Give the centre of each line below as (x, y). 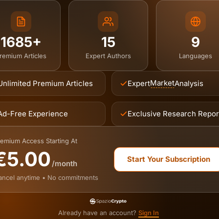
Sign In (148, 213)
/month (64, 164)
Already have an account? (98, 213)
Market (162, 83)
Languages (196, 56)
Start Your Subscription (168, 159)
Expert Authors (108, 56)
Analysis (189, 83)
